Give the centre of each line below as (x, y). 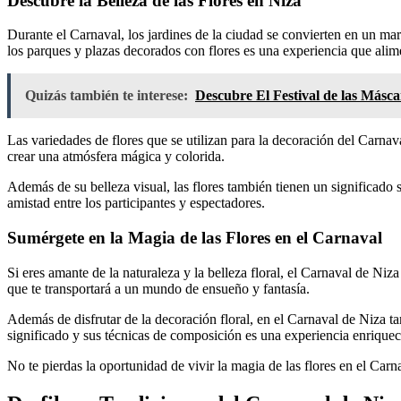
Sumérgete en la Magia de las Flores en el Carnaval (195, 238)
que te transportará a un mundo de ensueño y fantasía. (158, 288)
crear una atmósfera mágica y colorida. (116, 157)
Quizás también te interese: (107, 96)
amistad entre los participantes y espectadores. (136, 203)
